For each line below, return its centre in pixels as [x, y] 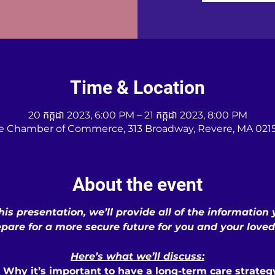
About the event [137, 184]
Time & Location [137, 87]
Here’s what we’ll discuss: [137, 256]
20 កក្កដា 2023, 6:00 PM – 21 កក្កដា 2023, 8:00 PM [137, 115]
